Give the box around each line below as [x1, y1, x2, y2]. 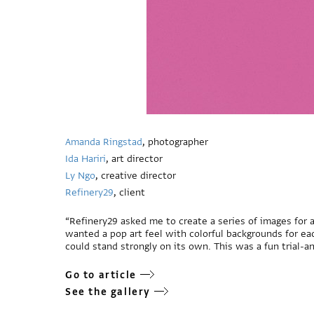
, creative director [95, 169, 176, 182]
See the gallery [65, 285, 151, 299]
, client [114, 186, 145, 199]
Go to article [65, 268, 137, 282]
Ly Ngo [65, 169, 95, 182]
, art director [106, 152, 163, 165]
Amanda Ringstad [65, 135, 142, 149]
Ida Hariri [65, 152, 106, 165]
